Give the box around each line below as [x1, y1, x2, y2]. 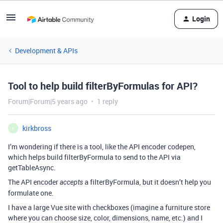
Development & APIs [15, 46, 78, 55]
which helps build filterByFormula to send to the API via [8, 152, 181, 162]
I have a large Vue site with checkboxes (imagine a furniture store [8, 203, 210, 212]
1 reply [97, 97, 118, 106]
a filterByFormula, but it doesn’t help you [83, 177, 211, 187]
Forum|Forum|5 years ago [8, 97, 88, 106]
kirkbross [22, 123, 51, 133]
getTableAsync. [8, 163, 56, 172]
